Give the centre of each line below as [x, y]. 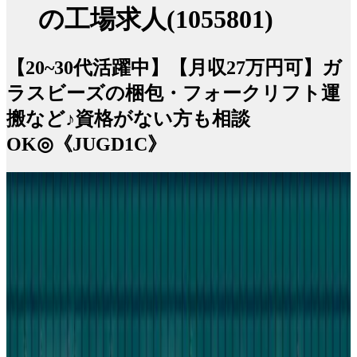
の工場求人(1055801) [156, 20]
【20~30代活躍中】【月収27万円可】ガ [174, 67]
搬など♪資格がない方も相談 [128, 118]
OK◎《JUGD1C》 [86, 144]
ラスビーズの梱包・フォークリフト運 [173, 93]
